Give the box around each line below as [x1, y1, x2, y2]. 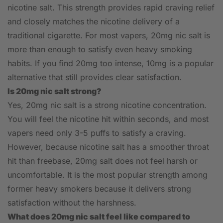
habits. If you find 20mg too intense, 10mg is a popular [7, 58, 214, 69]
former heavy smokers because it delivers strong [7, 184, 191, 194]
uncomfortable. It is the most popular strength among [7, 170, 208, 180]
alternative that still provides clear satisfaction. [7, 72, 182, 83]
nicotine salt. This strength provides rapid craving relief [7, 2, 215, 13]
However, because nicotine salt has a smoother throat [7, 142, 209, 152]
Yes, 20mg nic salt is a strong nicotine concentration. [7, 100, 207, 111]
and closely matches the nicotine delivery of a [7, 16, 180, 27]
